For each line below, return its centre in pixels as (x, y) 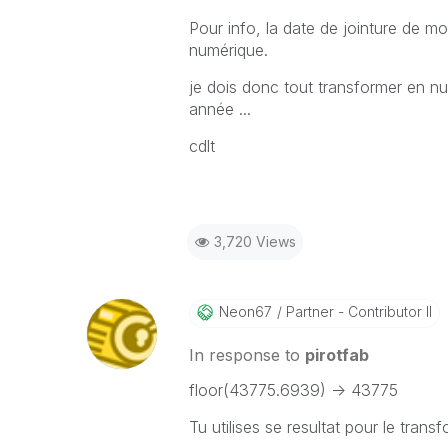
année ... (219, 109)
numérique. (228, 50)
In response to (246, 355)
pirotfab (336, 355)
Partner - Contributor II (356, 311)
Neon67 (245, 311)
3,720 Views (254, 241)
